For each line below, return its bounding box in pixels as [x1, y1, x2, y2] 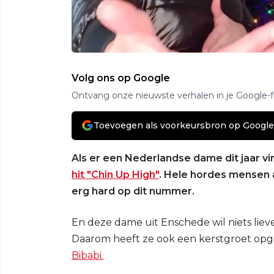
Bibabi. [72, 249, 103, 261]
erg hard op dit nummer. [72, 185, 194, 197]
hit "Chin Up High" [72, 168, 159, 180]
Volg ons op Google [72, 72, 170, 84]
